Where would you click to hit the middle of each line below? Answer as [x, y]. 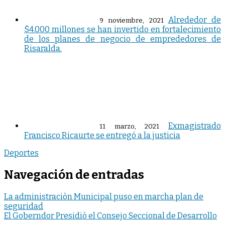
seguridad [24, 206]
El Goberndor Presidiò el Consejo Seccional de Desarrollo [110, 216]
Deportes [21, 153]
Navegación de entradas [74, 175]
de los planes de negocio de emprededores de [123, 39]
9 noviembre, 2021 [132, 21]
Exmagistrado [195, 126]
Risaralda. [43, 49]
